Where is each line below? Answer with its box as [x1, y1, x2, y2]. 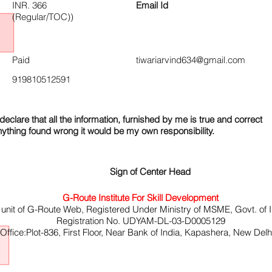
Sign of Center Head [110, 166, 191, 177]
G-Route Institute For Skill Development [63, 192, 219, 203]
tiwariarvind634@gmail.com [136, 54, 245, 66]
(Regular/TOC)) [12, 11, 73, 22]
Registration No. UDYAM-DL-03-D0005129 [56, 215, 225, 226]
